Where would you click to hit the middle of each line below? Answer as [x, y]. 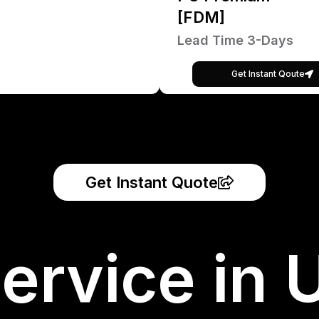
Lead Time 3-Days [235, 40]
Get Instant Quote [152, 182]
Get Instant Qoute [268, 73]
